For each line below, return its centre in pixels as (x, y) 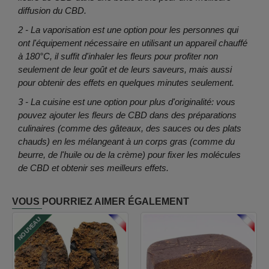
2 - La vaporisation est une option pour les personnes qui (128, 30)
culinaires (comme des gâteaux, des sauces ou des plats (130, 128)
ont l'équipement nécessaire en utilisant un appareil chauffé (133, 43)
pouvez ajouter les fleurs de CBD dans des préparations (127, 115)
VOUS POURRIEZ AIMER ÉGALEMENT (101, 201)
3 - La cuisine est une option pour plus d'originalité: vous (127, 102)
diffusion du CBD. (52, 11)
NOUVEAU (29, 228)
